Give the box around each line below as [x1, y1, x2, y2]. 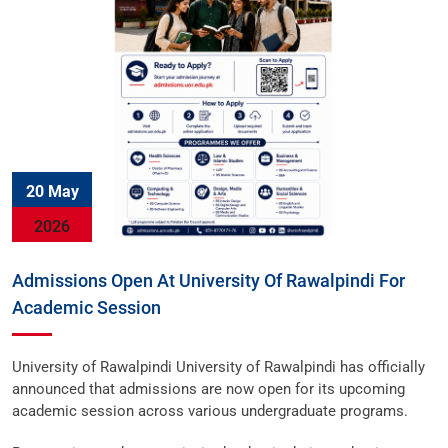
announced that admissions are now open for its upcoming [12, 380, 405, 398]
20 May [25, 182, 79, 201]
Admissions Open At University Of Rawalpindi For [12, 270, 405, 291]
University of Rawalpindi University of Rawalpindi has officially [12, 358, 425, 376]
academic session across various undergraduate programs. [12, 402, 408, 420]
